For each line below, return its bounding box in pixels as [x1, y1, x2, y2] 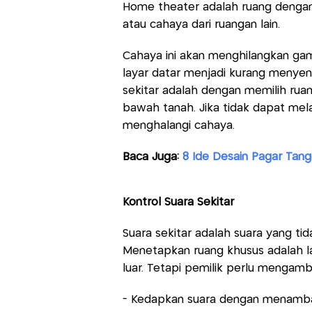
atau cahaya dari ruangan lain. [122, 19, 280, 30]
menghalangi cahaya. [122, 120, 235, 131]
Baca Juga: [122, 151, 182, 162]
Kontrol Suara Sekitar [122, 196, 234, 208]
